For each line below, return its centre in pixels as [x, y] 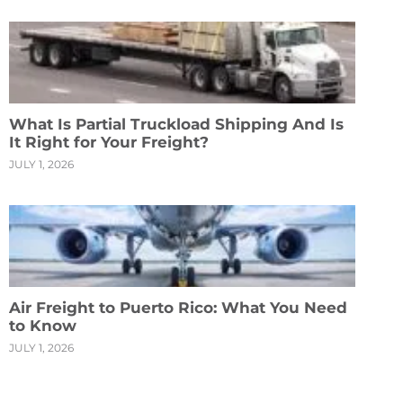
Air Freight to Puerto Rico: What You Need [178, 308]
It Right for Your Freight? [109, 143]
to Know [43, 326]
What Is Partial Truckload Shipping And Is [176, 125]
